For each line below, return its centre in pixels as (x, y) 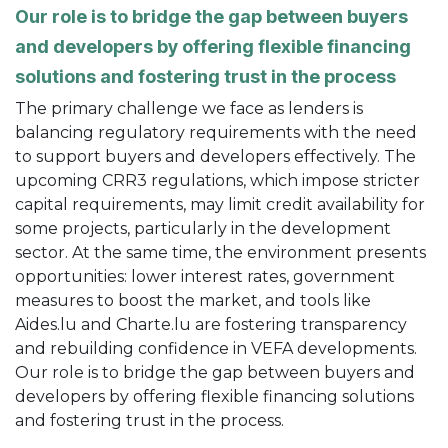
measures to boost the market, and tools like (193, 300)
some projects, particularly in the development (203, 228)
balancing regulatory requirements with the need (216, 132)
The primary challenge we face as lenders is (189, 108)
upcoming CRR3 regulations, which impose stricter (217, 180)
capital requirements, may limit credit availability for (220, 204)
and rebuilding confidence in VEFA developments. (216, 348)
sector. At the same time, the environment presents (220, 252)
